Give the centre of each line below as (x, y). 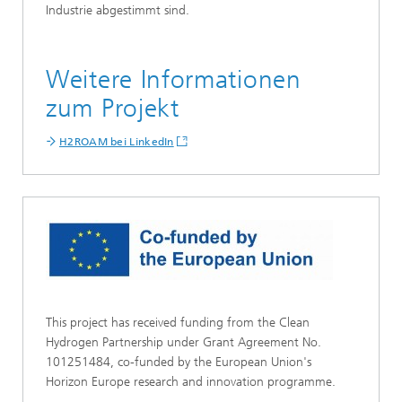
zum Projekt (113, 108)
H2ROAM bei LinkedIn (117, 141)
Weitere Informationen (174, 79)
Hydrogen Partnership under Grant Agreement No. (184, 342)
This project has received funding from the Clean (178, 322)
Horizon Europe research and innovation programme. (191, 381)
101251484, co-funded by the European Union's (179, 362)
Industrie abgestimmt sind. (118, 10)
